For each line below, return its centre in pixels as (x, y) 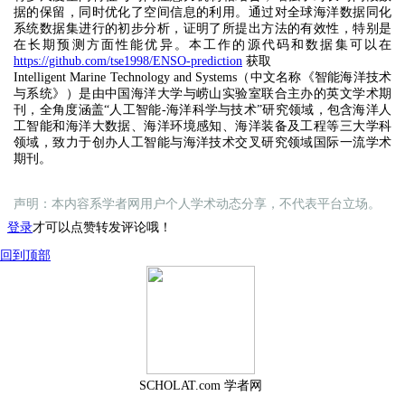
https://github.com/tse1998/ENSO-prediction (128, 61)
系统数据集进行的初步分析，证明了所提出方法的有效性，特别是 (202, 28)
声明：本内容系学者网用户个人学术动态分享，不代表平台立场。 (197, 204)
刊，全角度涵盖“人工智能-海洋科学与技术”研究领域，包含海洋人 (202, 110)
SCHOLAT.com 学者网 (201, 386)
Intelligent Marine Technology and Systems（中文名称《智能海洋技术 (202, 77)
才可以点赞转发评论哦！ (102, 227)
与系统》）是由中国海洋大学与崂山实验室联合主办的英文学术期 (202, 94)
